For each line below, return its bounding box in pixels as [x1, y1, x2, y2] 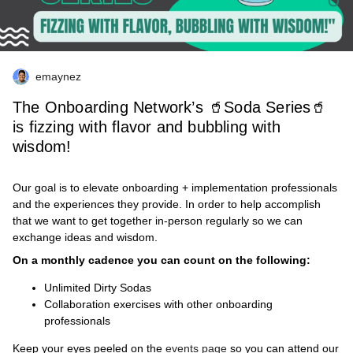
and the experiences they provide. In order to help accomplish [13, 198, 321, 211]
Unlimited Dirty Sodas [44, 281, 151, 295]
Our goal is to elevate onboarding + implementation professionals [13, 181, 337, 195]
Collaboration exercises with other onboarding [44, 298, 273, 311]
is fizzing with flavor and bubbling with [13, 118, 281, 136]
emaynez [35, 70, 81, 84]
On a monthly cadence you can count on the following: [13, 254, 310, 267]
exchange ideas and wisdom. [13, 231, 158, 244]
